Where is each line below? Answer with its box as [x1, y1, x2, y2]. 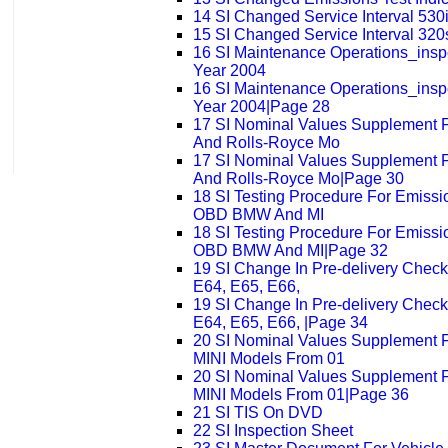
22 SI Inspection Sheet [192, 422, 353, 440]
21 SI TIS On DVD [192, 404, 323, 422]
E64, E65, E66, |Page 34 [192, 314, 368, 332]
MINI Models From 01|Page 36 [192, 386, 409, 404]
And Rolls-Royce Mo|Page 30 [192, 170, 404, 188]
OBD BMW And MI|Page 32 [192, 242, 388, 260]
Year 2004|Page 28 [192, 98, 330, 116]
